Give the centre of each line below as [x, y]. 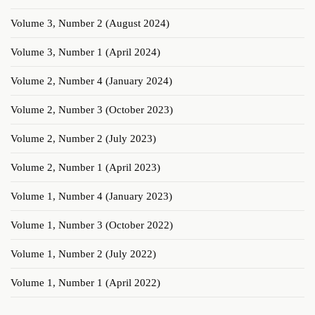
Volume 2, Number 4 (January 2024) [91, 81]
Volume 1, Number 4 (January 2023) [91, 197]
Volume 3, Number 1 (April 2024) [85, 52]
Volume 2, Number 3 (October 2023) [92, 110]
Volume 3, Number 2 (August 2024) [90, 24]
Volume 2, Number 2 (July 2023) [83, 139]
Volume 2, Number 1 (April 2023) [85, 168]
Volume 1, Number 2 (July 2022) [83, 254]
